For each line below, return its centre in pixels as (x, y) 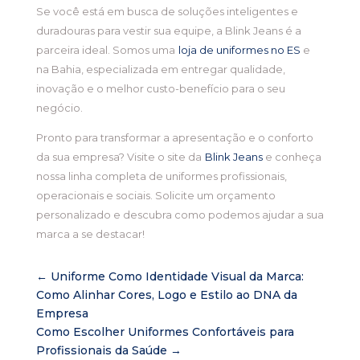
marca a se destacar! (90, 234)
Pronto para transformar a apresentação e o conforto (174, 138)
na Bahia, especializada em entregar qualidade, (160, 70)
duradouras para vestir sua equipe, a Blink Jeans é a (168, 31)
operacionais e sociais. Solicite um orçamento (155, 196)
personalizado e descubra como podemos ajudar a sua (180, 215)
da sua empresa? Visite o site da (119, 157)
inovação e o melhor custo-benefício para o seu (160, 89)
